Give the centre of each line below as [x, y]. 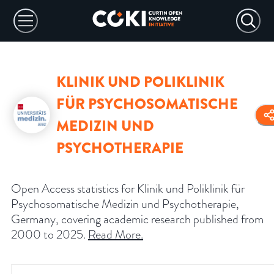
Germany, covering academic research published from [137, 219]
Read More [114, 235]
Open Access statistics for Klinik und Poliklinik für [128, 189]
